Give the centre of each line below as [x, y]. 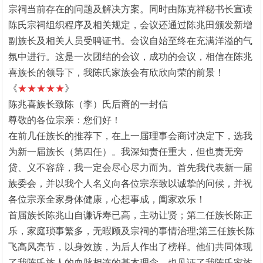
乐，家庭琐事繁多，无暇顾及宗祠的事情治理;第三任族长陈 [131, 231]
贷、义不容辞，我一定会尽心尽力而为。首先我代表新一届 [130, 167]
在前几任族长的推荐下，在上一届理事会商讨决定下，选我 [130, 136]
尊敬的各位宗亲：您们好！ [65, 120]
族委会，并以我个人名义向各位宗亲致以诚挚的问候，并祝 [130, 183]
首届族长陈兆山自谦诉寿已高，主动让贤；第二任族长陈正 [130, 215]
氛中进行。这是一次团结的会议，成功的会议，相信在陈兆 [130, 56]
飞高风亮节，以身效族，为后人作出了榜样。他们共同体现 [130, 247]
